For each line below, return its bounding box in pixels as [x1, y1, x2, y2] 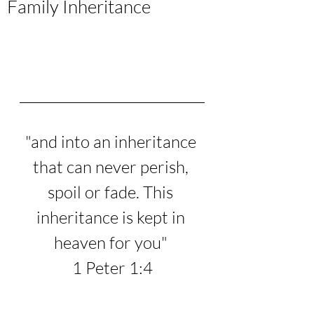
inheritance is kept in [36, 207, 189, 228]
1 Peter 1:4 [71, 257, 153, 278]
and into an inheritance [30, 131, 200, 152]
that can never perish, [32, 156, 192, 177]
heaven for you [53, 232, 161, 253]
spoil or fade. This [48, 182, 177, 203]
